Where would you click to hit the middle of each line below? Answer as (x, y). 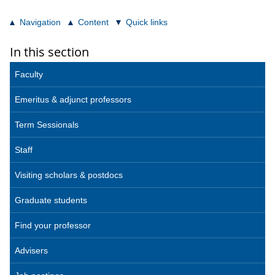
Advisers (31, 251)
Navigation (40, 22)
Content (93, 22)
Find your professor (53, 226)
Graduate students (51, 200)
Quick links (147, 22)
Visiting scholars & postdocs (69, 175)
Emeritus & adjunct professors (73, 100)
